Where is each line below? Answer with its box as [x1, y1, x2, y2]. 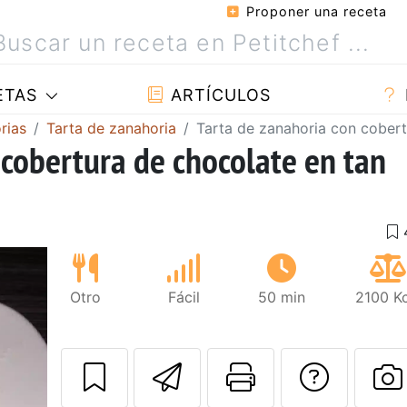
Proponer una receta [242, 4, 387, 19]
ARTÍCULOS [165, 85, 272, 104]
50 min [258, 287, 306, 306]
